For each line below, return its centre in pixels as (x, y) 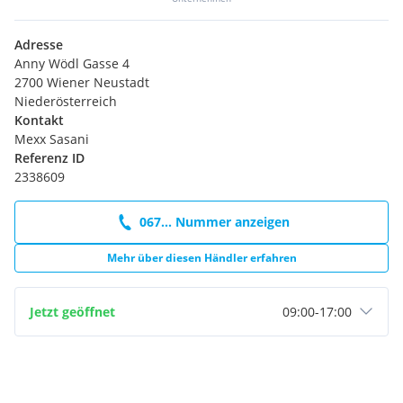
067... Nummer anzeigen (214, 222)
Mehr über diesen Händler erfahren (201, 257)
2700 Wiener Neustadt (82, 82)
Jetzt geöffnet (72, 311)
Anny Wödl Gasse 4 (72, 63)
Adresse (39, 44)
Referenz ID (49, 157)
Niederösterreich (66, 101)
